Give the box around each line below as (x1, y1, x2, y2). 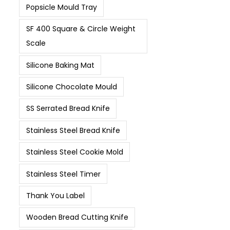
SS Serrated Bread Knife (26, 103, 110, 114)
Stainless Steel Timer (26, 168, 101, 179)
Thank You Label (26, 190, 85, 201)
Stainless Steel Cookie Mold (26, 147, 123, 158)
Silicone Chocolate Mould (26, 82, 117, 92)
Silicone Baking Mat (26, 60, 94, 70)
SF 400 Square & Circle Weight (26, 24, 136, 34)
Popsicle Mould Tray (26, 2, 97, 12)
